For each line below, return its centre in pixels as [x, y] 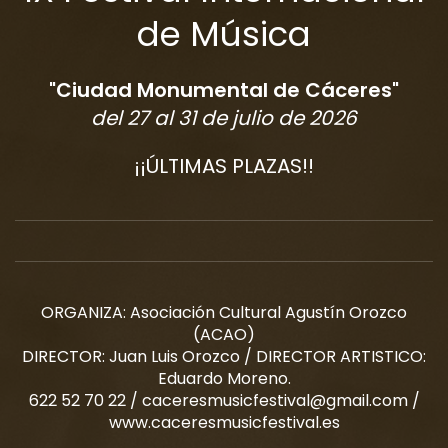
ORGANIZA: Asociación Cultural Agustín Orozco [224, 312]
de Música [224, 34]
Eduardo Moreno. [224, 378]
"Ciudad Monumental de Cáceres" [224, 90]
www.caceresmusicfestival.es [224, 422]
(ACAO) [224, 334]
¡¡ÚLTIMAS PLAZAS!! [224, 166]
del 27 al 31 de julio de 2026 [224, 118]
